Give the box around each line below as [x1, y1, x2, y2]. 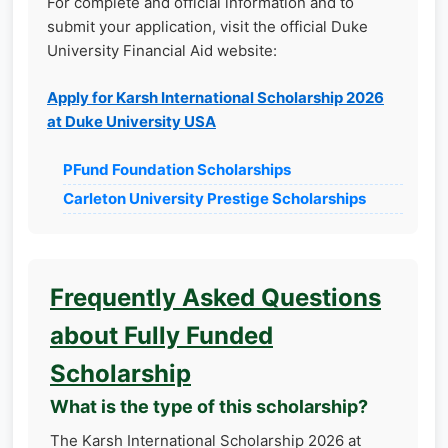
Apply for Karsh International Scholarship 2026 [47, 87, 384, 107]
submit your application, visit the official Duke [47, 17, 368, 36]
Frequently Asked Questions [50, 283, 381, 312]
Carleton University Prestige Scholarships [63, 189, 366, 208]
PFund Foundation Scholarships [63, 160, 291, 179]
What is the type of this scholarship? [50, 396, 368, 417]
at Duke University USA [47, 111, 216, 131]
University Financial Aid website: [47, 41, 277, 60]
